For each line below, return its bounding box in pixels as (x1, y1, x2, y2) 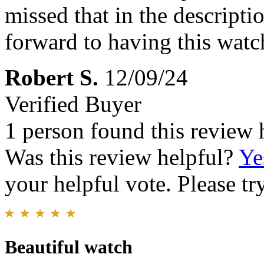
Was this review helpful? (5, 144, 239, 170)
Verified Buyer (5, 91, 141, 117)
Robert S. (5, 65, 98, 91)
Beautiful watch (5, 236, 133, 258)
